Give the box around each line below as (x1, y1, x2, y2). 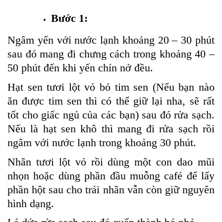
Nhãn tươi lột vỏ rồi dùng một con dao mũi (7, 155, 215, 168)
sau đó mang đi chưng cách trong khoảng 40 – (7, 48, 215, 60)
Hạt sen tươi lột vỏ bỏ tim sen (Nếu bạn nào (7, 80, 215, 93)
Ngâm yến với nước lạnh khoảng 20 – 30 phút (7, 34, 215, 47)
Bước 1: (51, 12, 88, 25)
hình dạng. (7, 197, 54, 210)
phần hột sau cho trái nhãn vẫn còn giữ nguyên (7, 183, 215, 196)
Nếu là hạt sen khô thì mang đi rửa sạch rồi (7, 122, 215, 135)
